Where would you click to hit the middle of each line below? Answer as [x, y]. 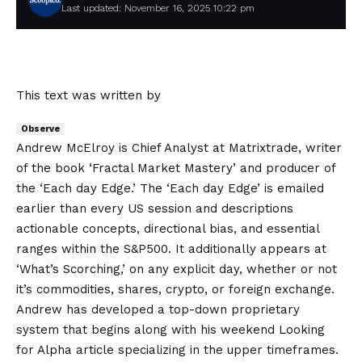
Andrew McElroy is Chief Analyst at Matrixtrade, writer [179, 148]
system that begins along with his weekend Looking [170, 330]
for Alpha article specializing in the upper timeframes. [177, 350]
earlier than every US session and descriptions [155, 208]
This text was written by [88, 95]
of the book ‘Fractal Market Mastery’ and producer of [176, 168]
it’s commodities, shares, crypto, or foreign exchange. [175, 289]
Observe [40, 129]
